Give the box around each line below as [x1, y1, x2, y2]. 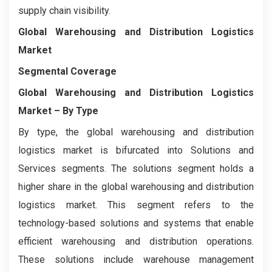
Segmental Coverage [18, 66, 117, 78]
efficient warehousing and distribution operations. [18, 236, 254, 248]
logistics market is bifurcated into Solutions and [18, 144, 254, 157]
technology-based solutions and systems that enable [18, 217, 254, 229]
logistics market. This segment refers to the [18, 199, 254, 211]
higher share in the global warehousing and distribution [18, 181, 254, 193]
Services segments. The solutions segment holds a [18, 163, 254, 175]
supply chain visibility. [18, 5, 110, 17]
